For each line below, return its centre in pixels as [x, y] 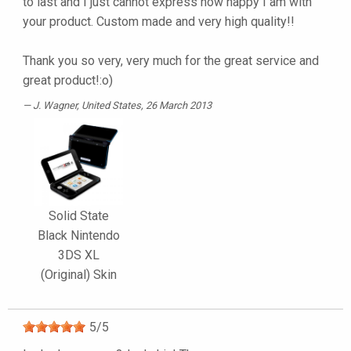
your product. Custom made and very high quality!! [159, 22]
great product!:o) [68, 81]
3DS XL [79, 255]
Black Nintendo [79, 236]
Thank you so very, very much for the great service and [171, 61]
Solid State [79, 216]
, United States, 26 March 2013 [144, 106]
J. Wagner [55, 106]
